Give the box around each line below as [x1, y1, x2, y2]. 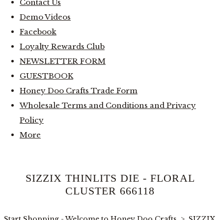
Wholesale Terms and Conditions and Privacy [20, 100, 196, 110]
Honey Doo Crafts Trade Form [20, 85, 137, 95]
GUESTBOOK [20, 71, 73, 81]
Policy [20, 115, 44, 125]
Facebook [20, 27, 56, 36]
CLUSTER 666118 [65, 185, 155, 197]
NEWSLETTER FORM [20, 56, 106, 66]
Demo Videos [20, 12, 71, 22]
